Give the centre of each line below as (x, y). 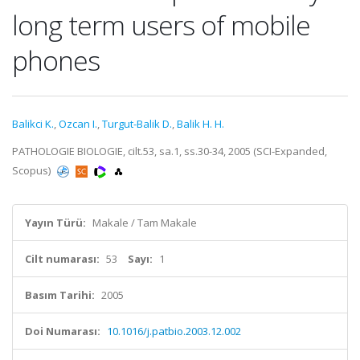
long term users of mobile (161, 25)
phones (56, 60)
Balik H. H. (200, 124)
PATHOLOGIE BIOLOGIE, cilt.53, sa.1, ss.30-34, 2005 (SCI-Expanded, (170, 151)
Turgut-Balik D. (137, 124)
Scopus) (33, 170)
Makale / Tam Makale (145, 223)
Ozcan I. (78, 124)
